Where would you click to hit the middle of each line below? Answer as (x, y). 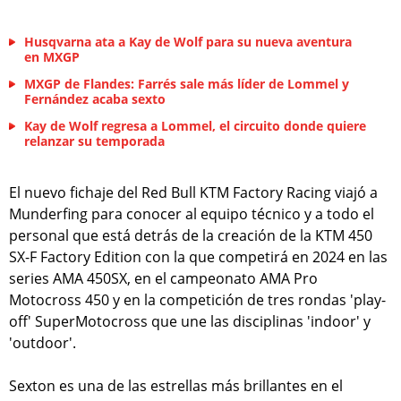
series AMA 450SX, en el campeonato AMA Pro (163, 278)
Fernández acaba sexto (95, 98)
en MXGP (52, 56)
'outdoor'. (43, 342)
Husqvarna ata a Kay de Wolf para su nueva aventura (188, 41)
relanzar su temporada (94, 141)
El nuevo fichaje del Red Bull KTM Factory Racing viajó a (193, 192)
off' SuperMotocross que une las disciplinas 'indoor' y (190, 321)
